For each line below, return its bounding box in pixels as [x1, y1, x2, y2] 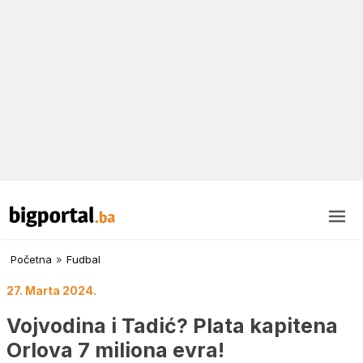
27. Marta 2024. [6, 284, 96, 298]
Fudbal [66, 253, 100, 267]
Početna [11, 253, 52, 267]
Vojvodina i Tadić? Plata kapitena [6, 313, 338, 338]
